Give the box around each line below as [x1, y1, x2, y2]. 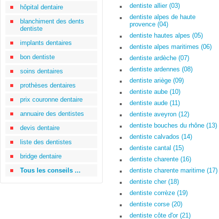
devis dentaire [20, 124, 60, 131]
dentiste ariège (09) [130, 77, 184, 84]
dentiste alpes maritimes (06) [130, 43, 212, 50]
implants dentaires [20, 39, 72, 46]
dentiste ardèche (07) [130, 54, 189, 62]
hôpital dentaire [20, 3, 63, 11]
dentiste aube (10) [130, 88, 180, 95]
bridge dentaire [20, 153, 62, 160]
